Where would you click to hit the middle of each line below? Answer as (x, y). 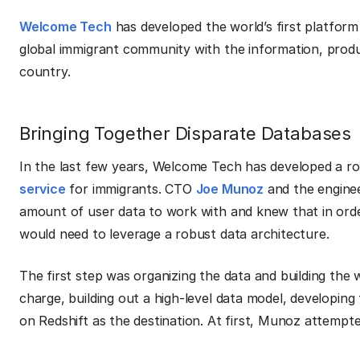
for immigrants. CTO (131, 189)
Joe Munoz (229, 189)
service (43, 189)
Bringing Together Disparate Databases (185, 133)
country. (45, 72)
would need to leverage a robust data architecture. (174, 234)
